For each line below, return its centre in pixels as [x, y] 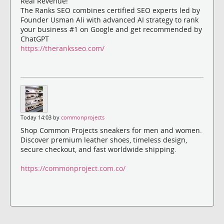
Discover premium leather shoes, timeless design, [104, 139]
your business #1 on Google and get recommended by [111, 29]
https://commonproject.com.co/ [73, 168]
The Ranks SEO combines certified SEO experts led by [110, 10]
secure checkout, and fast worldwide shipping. [98, 149]
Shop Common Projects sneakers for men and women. [111, 130]
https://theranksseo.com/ [62, 48]
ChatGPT [35, 38]
